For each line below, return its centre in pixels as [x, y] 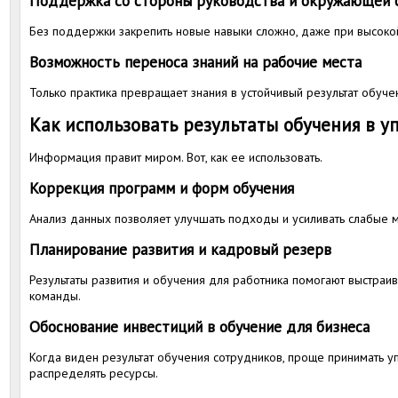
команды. [55, 296]
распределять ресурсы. [94, 373]
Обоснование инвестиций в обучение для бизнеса [199, 326]
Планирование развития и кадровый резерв [180, 249]
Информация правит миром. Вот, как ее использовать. [176, 157]
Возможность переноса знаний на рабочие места [195, 62]
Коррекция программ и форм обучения [162, 188]
